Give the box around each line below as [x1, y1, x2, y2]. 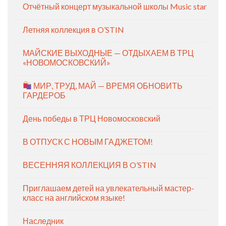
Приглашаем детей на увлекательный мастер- [23, 183, 194, 193]
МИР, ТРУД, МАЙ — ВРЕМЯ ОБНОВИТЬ [32, 80, 183, 90]
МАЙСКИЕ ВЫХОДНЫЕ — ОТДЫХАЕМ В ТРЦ [23, 47, 194, 58]
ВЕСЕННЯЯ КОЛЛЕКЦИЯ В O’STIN [23, 159, 156, 169]
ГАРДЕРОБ [23, 90, 66, 100]
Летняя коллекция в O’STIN [23, 24, 124, 34]
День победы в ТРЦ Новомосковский [23, 113, 160, 123]
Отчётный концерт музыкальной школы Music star [23, 1, 207, 11]
